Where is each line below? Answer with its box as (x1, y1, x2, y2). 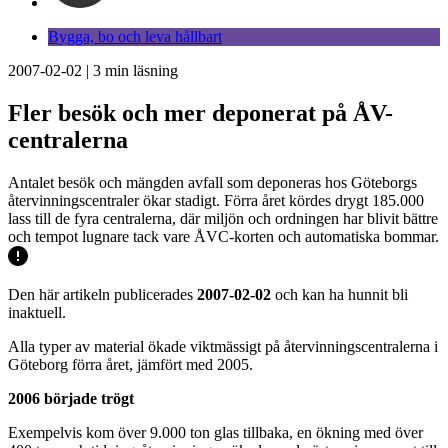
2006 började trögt (8, 389, 134, 407)
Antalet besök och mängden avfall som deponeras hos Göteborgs (8, 173, 417, 191)
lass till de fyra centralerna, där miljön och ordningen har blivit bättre (8, 209, 438, 227)
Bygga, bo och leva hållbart (48, 28, 222, 45)
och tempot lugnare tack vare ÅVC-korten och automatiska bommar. (8, 227, 439, 245)
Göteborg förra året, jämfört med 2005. (8, 355, 253, 373)
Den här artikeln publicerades (8, 285, 197, 303)
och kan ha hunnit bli (271, 285, 408, 303)
